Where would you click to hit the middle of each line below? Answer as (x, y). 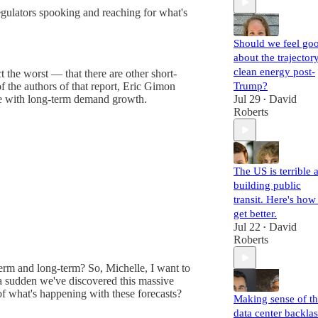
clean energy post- (274, 72)
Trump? (251, 86)
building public (267, 185)
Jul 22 (247, 227)
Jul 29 (247, 99)
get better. (255, 214)
